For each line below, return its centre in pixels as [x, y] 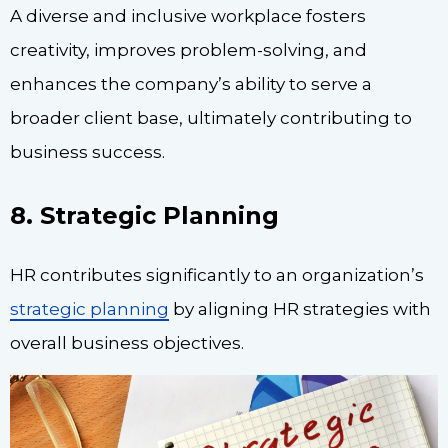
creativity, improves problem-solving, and [188, 49]
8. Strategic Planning [144, 216]
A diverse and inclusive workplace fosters [188, 15]
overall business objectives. [127, 343]
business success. [87, 151]
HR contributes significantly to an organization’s [217, 275]
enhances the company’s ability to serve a [191, 83]
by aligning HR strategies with [300, 309]
